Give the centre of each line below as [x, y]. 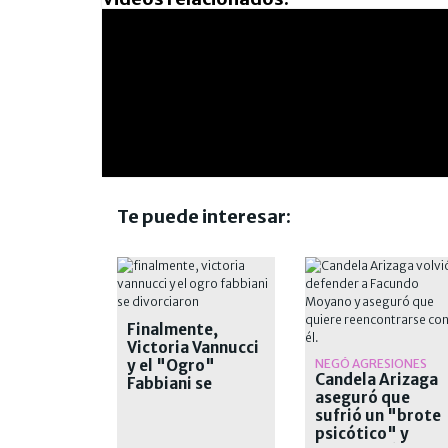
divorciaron [171, 402]
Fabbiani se [169, 384]
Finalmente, [172, 330]
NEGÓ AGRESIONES [370, 364]
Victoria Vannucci [193, 348]
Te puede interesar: [204, 217]
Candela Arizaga [376, 380]
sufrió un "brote [377, 416]
